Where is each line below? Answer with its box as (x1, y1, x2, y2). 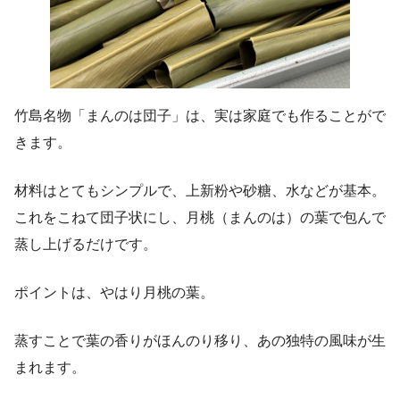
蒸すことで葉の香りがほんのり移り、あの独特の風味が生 (14, 333, 386, 349)
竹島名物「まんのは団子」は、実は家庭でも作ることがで (14, 108, 386, 124)
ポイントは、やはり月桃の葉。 (14, 285, 214, 301)
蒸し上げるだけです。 (14, 237, 157, 253)
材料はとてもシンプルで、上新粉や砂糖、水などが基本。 (14, 183, 386, 199)
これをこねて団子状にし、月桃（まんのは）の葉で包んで (14, 210, 386, 226)
